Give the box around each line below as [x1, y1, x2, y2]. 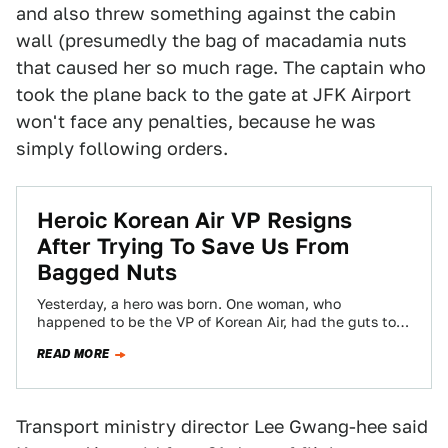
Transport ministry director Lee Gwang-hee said [16, 416, 428, 437]
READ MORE [37, 345, 110, 363]
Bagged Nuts [37, 259, 177, 285]
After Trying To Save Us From [37, 233, 349, 259]
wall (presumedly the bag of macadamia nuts [16, 30, 407, 51]
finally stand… [37, 332, 135, 348]
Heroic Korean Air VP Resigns [37, 207, 352, 233]
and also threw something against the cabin [16, 3, 396, 24]
